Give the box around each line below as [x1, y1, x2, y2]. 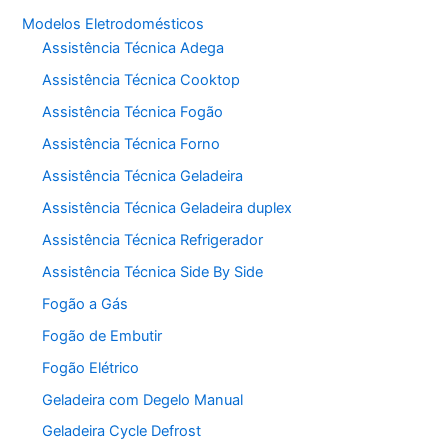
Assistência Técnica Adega [42, 39, 225, 58]
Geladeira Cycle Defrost [42, 422, 202, 441]
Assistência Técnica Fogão [42, 103, 224, 122]
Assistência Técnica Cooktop [42, 71, 241, 90]
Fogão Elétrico [42, 358, 140, 377]
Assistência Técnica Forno [42, 135, 221, 154]
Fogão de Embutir [42, 326, 163, 345]
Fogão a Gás [42, 294, 129, 313]
